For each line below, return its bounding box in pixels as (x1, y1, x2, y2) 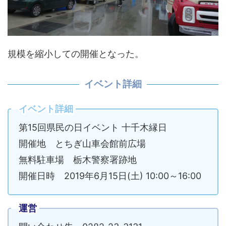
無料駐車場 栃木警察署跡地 (19, 154, 137, 165)
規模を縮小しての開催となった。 (8, 48, 144, 60)
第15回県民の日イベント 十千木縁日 (19, 122, 167, 133)
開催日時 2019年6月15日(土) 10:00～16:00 (19, 171, 201, 182)
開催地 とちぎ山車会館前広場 (19, 138, 146, 149)
